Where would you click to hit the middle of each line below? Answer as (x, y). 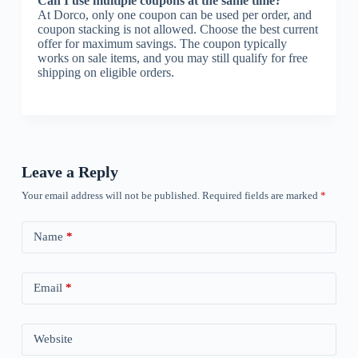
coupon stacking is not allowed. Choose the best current (177, 29)
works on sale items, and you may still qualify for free (172, 58)
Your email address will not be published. (110, 195)
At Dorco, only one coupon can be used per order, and (174, 14)
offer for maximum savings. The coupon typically (162, 43)
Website (53, 339)
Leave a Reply (70, 171)
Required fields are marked (261, 195)
